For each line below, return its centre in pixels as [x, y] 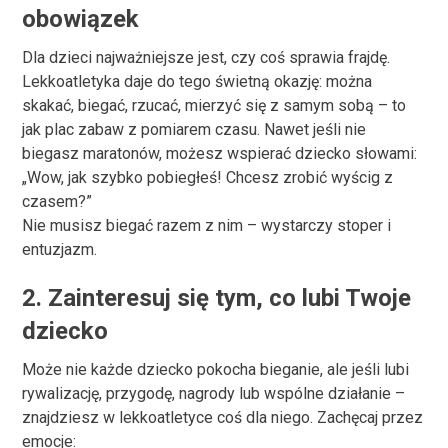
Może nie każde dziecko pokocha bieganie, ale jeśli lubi [216, 369]
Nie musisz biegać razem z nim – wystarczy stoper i [207, 225]
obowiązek [81, 19]
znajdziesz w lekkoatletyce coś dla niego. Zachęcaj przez [223, 417]
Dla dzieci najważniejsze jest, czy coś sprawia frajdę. [206, 57]
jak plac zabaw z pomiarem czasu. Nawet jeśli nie [194, 129]
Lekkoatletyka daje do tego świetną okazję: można [197, 81]
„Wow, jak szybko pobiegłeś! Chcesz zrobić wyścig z [208, 177]
